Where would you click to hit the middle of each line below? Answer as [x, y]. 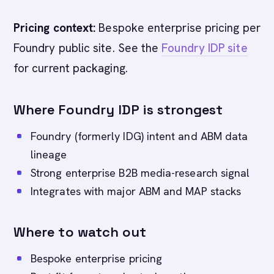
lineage [49, 154]
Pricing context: [55, 28]
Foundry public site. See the [88, 48]
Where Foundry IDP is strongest [118, 109]
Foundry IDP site [205, 48]
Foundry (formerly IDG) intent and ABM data [139, 136]
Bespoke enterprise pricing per [178, 28]
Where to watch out [80, 232]
